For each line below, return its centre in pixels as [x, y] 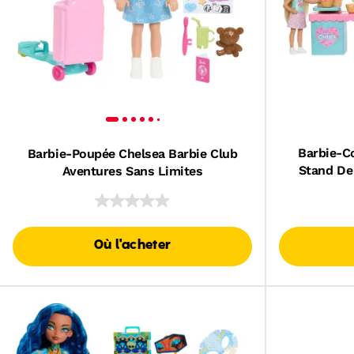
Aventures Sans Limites [132, 171]
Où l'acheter [132, 246]
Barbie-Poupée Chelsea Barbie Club [132, 154]
